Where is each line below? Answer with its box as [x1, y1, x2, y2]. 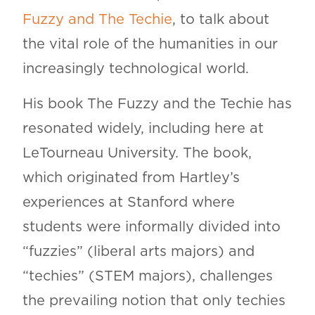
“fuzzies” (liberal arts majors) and [22, 244, 255, 259]
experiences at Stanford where [22, 195, 235, 210]
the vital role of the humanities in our [22, 37, 278, 51]
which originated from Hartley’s [22, 170, 240, 185]
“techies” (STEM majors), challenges [22, 269, 273, 283]
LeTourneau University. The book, [22, 146, 252, 160]
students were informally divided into [22, 219, 281, 234]
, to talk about [172, 12, 269, 27]
